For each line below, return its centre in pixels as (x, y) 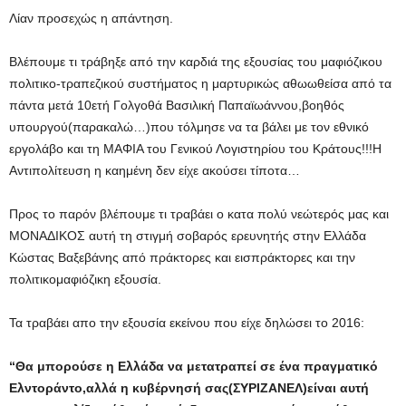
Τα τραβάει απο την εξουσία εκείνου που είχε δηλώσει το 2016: (187, 322)
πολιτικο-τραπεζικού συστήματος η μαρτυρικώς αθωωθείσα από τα (200, 83)
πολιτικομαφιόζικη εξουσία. (85, 279)
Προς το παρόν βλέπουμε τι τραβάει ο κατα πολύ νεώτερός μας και (199, 213)
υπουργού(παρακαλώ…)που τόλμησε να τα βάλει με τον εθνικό (189, 126)
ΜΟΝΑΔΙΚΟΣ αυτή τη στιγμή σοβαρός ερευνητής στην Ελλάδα (188, 235)
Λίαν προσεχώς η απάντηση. (91, 18)
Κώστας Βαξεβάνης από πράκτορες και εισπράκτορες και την (182, 257)
